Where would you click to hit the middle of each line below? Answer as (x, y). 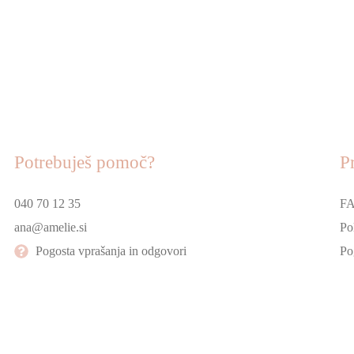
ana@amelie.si (50, 227)
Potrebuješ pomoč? (84, 162)
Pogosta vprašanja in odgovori (111, 250)
